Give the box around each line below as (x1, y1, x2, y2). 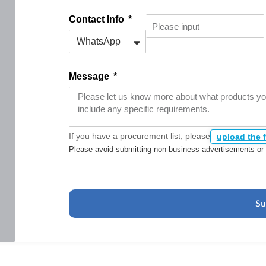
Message (68, 71, 112, 82)
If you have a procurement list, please (68, 131, 210, 141)
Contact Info (68, 14, 126, 25)
